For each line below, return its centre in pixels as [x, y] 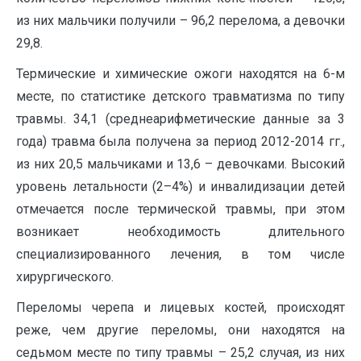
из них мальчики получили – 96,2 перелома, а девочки [180, 20]
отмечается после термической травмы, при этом [180, 209]
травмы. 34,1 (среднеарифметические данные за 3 [180, 118]
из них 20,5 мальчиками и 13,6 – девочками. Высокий [180, 164]
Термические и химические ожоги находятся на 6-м [180, 73]
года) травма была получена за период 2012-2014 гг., [180, 141]
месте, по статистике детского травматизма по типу [180, 96]
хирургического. [65, 276]
